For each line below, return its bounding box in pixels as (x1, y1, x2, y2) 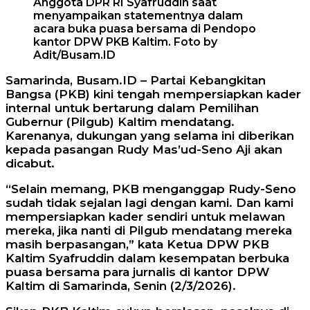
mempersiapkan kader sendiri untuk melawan (6, 210, 285, 224)
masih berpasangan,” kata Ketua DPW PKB (6, 237, 269, 252)
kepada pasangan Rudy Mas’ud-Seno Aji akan (6, 143, 282, 157)
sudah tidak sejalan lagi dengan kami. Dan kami (6, 196, 293, 210)
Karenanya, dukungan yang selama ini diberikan (6, 129, 294, 143)
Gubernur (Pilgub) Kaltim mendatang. (6, 115, 235, 129)
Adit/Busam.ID (33, 48, 116, 62)
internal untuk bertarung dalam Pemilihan (6, 101, 259, 116)
